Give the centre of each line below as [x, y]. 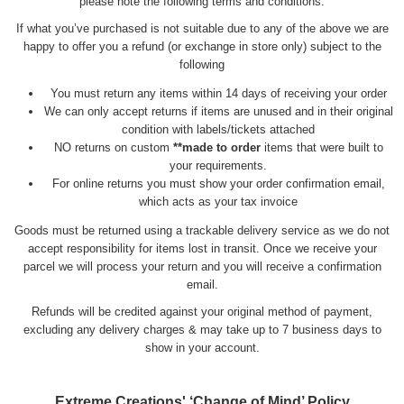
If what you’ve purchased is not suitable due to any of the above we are [202, 28]
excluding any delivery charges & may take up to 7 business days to [202, 329]
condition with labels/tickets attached [218, 129]
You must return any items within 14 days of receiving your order [218, 93]
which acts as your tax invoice [218, 201]
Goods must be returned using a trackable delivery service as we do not [202, 230]
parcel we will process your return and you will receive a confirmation [202, 266]
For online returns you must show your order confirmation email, [218, 183]
